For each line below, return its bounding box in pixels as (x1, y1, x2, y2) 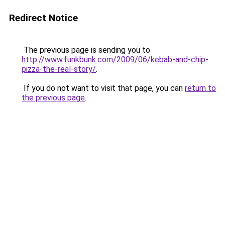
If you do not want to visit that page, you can (22, 83, 185, 93)
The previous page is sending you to (22, 45, 150, 55)
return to (185, 83, 216, 93)
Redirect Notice (9, 12, 78, 24)
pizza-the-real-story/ (22, 64, 96, 74)
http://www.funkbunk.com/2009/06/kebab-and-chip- (22, 55, 208, 64)
